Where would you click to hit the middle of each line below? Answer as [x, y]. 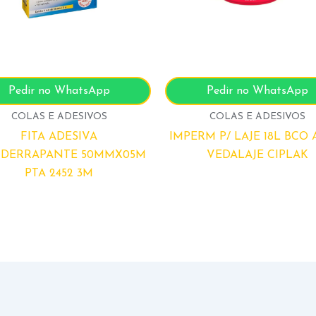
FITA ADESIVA [59, 136]
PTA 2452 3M [59, 173]
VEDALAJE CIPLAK [257, 155]
